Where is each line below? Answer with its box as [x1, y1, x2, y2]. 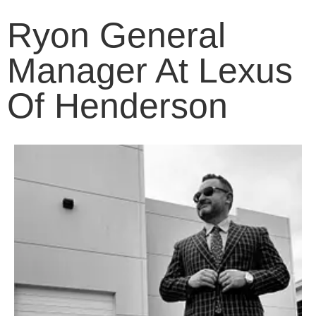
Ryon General [7, 16, 226, 56]
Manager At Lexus [7, 51, 293, 91]
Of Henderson [7, 86, 228, 126]
